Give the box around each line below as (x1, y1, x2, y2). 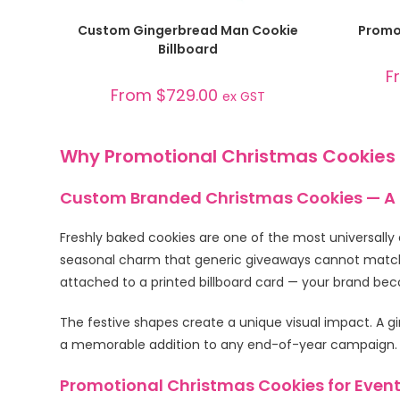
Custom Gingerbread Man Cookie (78, 21, 299, 40)
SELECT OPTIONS (134, 13, 242, 29)
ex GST (222, 87, 266, 106)
